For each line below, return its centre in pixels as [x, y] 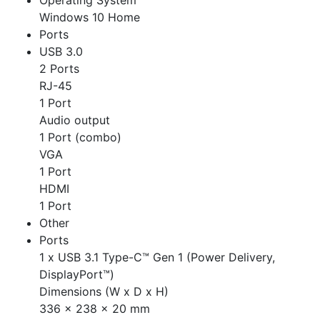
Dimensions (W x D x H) [104, 292]
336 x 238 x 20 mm [95, 309]
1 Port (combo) [80, 137]
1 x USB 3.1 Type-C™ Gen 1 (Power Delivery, [157, 257]
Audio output [75, 120]
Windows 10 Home [90, 17]
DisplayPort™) [77, 275]
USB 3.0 [61, 52]
